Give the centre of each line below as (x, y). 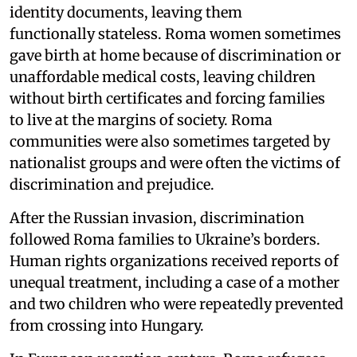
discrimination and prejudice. (114, 184)
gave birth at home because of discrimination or (175, 55)
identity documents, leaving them (126, 12)
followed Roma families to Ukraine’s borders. (165, 239)
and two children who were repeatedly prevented (177, 304)
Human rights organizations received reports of (174, 261)
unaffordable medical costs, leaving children (163, 76)
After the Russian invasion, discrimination (157, 218)
